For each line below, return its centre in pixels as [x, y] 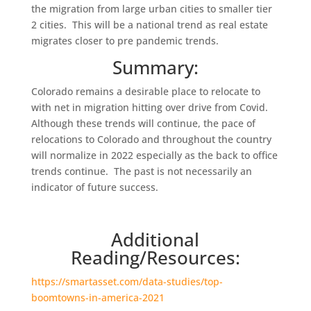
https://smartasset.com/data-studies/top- [127, 281]
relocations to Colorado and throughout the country [151, 139]
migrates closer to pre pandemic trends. [125, 41]
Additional [155, 239]
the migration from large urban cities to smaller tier [151, 9]
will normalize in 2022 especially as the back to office [154, 155]
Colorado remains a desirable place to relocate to [145, 91]
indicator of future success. [94, 187]
